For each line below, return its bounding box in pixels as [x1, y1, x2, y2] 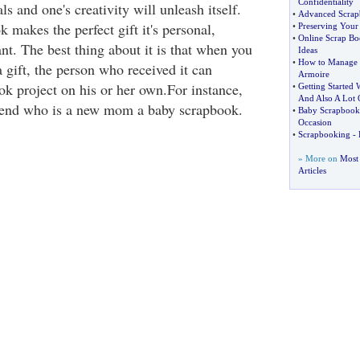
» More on [297, 153, 340, 163]
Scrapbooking [297, 129, 350, 139]
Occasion [297, 117, 332, 127]
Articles [297, 166, 326, 175]
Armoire [297, 69, 329, 79]
